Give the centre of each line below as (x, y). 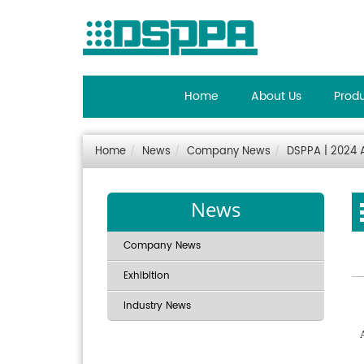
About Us (276, 96)
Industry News (157, 306)
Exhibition (147, 276)
